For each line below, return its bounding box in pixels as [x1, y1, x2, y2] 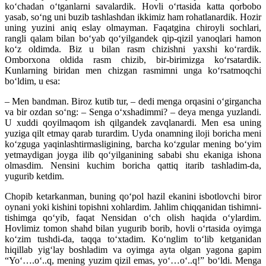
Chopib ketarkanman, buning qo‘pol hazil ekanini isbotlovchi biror [5, 191, 261, 202]
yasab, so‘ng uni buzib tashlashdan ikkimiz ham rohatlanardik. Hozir [5, 12, 261, 23]
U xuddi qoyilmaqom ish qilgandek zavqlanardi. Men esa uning [5, 118, 261, 128]
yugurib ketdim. [5, 171, 64, 182]
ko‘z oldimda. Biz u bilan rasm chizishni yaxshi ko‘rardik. [5, 44, 261, 55]
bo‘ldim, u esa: [5, 76, 60, 87]
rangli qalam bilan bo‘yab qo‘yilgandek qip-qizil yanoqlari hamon [5, 33, 261, 44]
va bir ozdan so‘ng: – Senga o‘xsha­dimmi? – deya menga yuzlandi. [5, 107, 261, 118]
